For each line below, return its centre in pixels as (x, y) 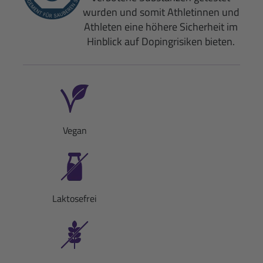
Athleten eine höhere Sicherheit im (161, 26)
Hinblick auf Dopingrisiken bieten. (161, 41)
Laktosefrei (75, 198)
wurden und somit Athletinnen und (161, 12)
